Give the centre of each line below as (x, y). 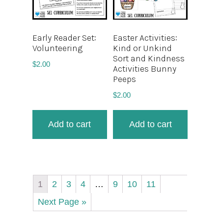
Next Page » (62, 202)
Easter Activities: (145, 38)
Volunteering (57, 48)
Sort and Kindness (149, 58)
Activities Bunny (145, 69)
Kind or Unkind (143, 48)
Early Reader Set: (64, 38)
